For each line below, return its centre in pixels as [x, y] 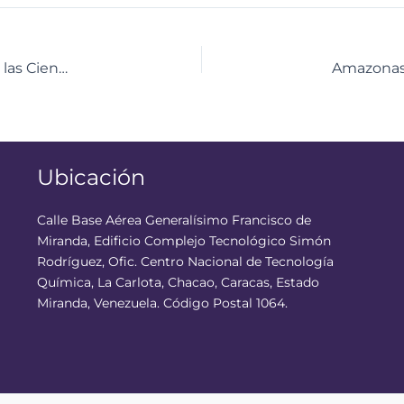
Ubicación [91, 177]
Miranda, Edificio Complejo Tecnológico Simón [184, 241]
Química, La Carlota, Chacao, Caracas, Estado [178, 282]
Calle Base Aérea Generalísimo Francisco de [174, 220]
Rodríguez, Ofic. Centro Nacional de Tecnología [185, 262]
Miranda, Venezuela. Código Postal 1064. [162, 303]
